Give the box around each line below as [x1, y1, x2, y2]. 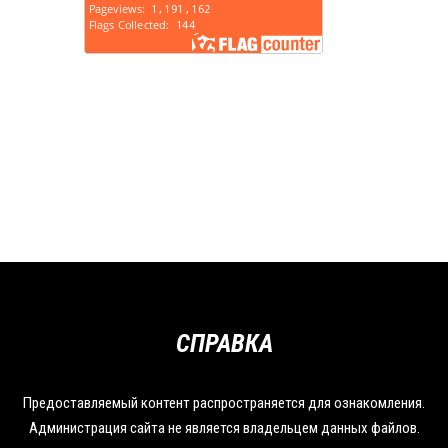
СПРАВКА [175, 329, 273, 359]
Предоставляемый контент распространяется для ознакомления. [23, 394, 425, 413]
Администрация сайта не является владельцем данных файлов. [28, 419, 420, 438]
